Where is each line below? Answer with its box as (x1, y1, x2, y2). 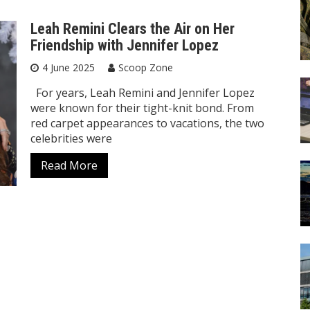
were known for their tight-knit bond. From (30, 100, 254, 116)
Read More (41, 158, 98, 173)
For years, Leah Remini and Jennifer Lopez (30, 85, 255, 100)
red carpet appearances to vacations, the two (30, 116, 264, 131)
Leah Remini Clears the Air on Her (30, 20, 235, 37)
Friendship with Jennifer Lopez (30, 37, 219, 54)
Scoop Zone (118, 61, 173, 74)
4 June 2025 (42, 61, 95, 74)
